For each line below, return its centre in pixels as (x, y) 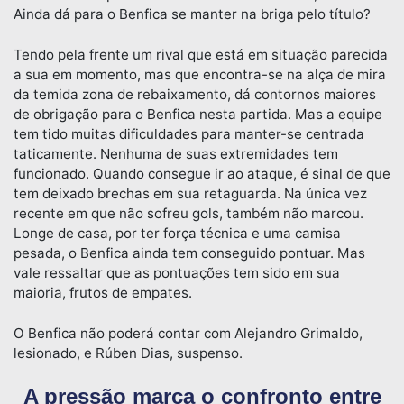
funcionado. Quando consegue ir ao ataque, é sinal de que (202, 173)
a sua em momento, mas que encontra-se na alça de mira (200, 74)
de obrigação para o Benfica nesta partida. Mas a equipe (198, 114)
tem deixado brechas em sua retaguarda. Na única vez (190, 193)
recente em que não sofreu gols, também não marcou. (188, 213)
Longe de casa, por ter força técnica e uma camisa (177, 233)
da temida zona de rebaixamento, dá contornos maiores (195, 94)
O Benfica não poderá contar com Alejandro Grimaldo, (188, 333)
